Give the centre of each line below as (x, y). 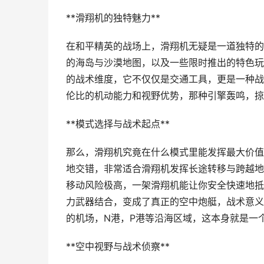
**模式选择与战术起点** (118, 124)
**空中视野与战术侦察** (118, 247)
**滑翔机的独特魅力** (113, 18)
